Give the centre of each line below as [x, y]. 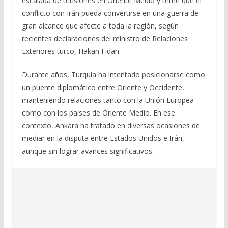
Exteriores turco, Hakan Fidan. [71, 51]
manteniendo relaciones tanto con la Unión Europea [108, 100]
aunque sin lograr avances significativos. [88, 151]
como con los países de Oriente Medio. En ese [98, 112]
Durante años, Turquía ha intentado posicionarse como [113, 74]
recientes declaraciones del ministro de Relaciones [105, 38]
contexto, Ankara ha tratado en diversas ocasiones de [111, 125]
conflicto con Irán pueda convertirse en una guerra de [110, 13]
